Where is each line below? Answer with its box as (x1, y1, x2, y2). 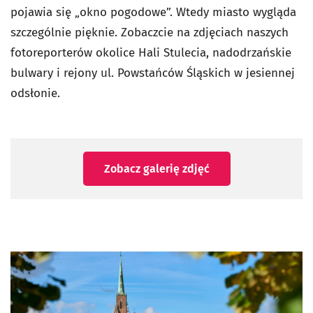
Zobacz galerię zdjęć (103, 162, 210, 175)
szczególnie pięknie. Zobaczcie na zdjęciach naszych (10, 25, 289, 40)
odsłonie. (10, 86, 60, 101)
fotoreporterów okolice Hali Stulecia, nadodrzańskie (10, 45, 291, 60)
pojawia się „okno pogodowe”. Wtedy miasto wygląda (10, 5, 296, 20)
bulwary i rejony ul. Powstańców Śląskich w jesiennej (10, 66, 295, 80)
